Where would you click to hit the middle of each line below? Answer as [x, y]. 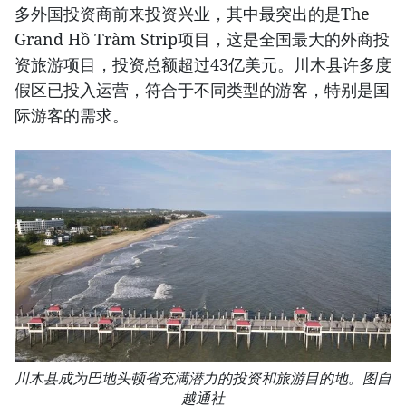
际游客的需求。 [72, 115]
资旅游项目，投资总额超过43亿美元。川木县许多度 [203, 64]
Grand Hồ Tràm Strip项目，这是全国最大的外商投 [202, 39]
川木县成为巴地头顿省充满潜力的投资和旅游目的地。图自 [203, 378]
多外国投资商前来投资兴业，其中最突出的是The [192, 13]
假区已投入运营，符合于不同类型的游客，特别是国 [202, 89]
